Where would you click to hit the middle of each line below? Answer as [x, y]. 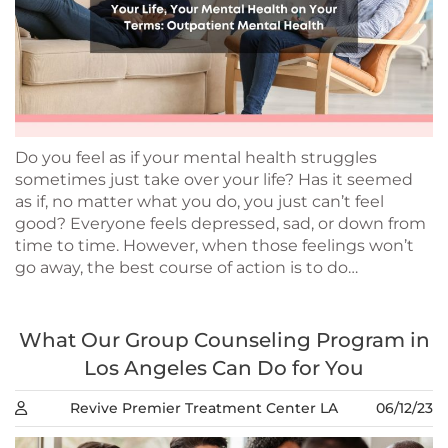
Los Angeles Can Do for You [224, 367]
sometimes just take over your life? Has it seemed [214, 179]
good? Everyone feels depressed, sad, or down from [220, 223]
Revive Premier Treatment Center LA [204, 407]
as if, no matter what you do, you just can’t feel [199, 201]
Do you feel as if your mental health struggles [196, 157]
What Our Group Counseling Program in [224, 339]
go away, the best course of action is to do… [186, 267]
